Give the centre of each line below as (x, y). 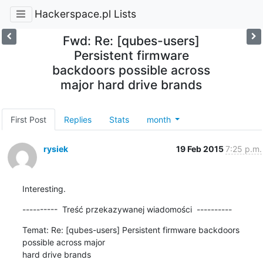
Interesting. (44, 188)
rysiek (55, 149)
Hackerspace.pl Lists (85, 14)
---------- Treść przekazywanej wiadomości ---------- (127, 209)
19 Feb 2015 (200, 149)
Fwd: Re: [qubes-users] (131, 41)
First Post (28, 119)
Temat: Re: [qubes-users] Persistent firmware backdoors (131, 230)
